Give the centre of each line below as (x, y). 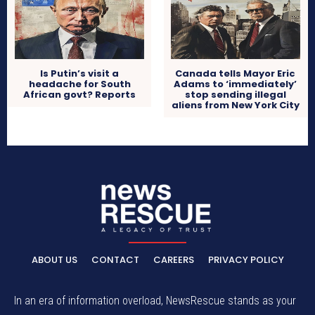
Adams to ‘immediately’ (236, 84)
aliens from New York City (235, 105)
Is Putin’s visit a (80, 74)
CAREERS (173, 259)
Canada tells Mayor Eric (236, 74)
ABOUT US (54, 259)
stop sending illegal (235, 95)
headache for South (79, 84)
